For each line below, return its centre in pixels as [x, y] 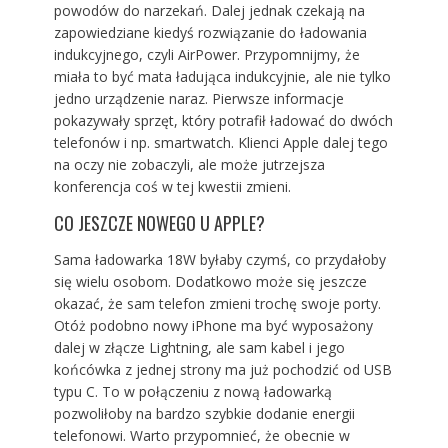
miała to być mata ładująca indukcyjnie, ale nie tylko [222, 77]
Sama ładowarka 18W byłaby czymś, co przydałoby [219, 260]
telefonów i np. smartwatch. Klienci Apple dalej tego [220, 143]
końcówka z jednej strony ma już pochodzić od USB [222, 370]
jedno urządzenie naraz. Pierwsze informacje [198, 99]
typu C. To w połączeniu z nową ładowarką [192, 392]
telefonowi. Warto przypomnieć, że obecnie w [201, 436]
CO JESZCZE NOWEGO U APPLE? [159, 223]
